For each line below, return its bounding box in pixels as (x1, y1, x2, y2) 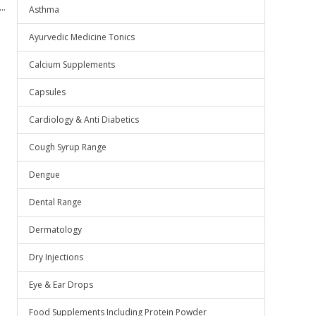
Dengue (29, 169, 60, 181)
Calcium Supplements (29, 59, 115, 71)
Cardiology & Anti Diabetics (29, 114, 139, 126)
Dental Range (29, 196, 82, 208)
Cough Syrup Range (29, 141, 107, 153)
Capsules (29, 86, 66, 98)
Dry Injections (29, 251, 83, 263)
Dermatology (29, 224, 82, 236)
